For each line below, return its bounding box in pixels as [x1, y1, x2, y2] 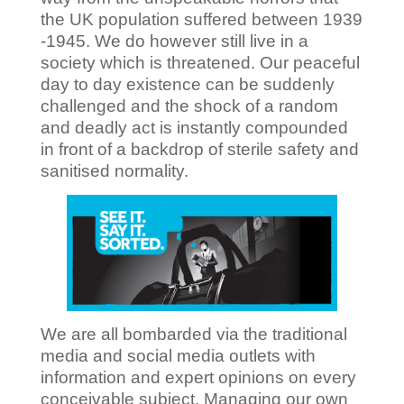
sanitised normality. [40, 161, 188, 181]
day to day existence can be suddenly [40, 75, 335, 95]
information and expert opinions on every [40, 368, 356, 388]
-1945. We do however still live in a [40, 32, 308, 51]
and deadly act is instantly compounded [40, 118, 348, 138]
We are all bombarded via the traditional [40, 325, 347, 344]
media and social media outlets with [40, 346, 316, 366]
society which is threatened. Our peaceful [40, 53, 360, 73]
